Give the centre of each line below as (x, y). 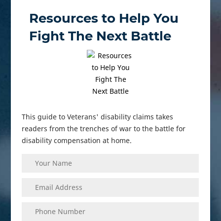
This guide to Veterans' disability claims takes (98, 116)
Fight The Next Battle (100, 36)
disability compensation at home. (77, 140)
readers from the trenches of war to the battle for (104, 128)
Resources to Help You (104, 18)
